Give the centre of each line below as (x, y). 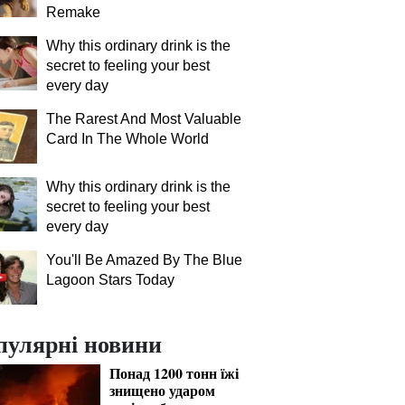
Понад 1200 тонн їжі (174, 373)
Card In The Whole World (127, 139)
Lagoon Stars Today (110, 280)
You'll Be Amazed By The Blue (144, 260)
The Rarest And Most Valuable (144, 119)
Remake (73, 12)
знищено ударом (162, 390)
